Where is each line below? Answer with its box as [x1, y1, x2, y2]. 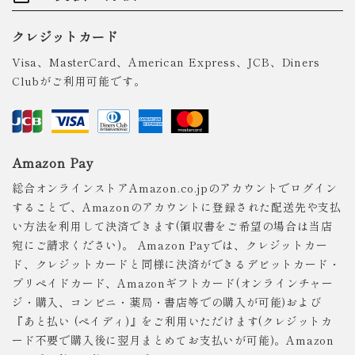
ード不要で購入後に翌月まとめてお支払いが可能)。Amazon [12, 332, 334, 349]
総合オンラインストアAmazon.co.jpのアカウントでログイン [12, 180, 338, 197]
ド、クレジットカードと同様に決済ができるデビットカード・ [12, 256, 341, 273]
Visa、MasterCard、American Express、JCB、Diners [12, 54, 320, 71]
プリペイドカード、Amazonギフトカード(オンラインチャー [12, 275, 334, 292]
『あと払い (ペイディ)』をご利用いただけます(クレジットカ [12, 313, 333, 330]
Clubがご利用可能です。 [12, 73, 146, 90]
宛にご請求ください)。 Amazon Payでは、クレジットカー [12, 237, 328, 254]
